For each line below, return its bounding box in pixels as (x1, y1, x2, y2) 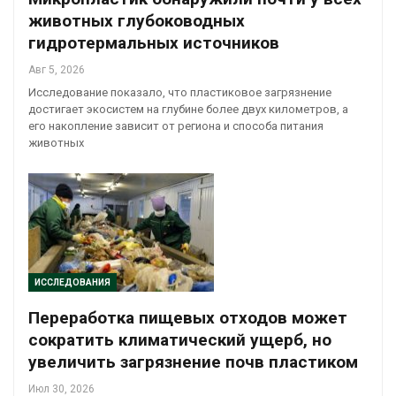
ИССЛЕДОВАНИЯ (34, 278, 110, 288)
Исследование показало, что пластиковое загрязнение (28, 85, 331, 99)
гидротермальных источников (28, 32, 279, 53)
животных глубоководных (28, 10, 245, 31)
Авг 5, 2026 (28, 63, 85, 76)
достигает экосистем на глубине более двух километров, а (28, 102, 348, 116)
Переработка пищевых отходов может (28, 308, 347, 329)
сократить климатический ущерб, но (28, 330, 331, 351)
